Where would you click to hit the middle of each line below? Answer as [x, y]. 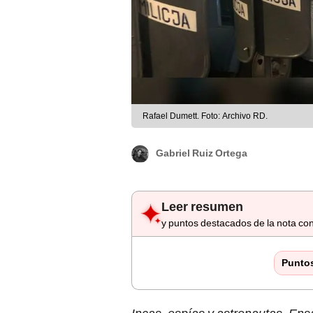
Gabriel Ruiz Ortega [202, 153]
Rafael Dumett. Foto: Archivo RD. [205, 116]
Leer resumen [202, 207]
